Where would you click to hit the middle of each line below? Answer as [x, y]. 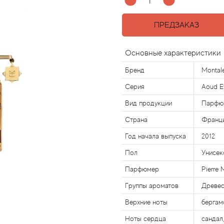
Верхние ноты [146, 202]
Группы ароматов [152, 185]
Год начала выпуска [155, 136]
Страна [136, 119]
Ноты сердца [145, 218]
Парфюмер [142, 169]
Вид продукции [148, 103]
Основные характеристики [173, 53]
